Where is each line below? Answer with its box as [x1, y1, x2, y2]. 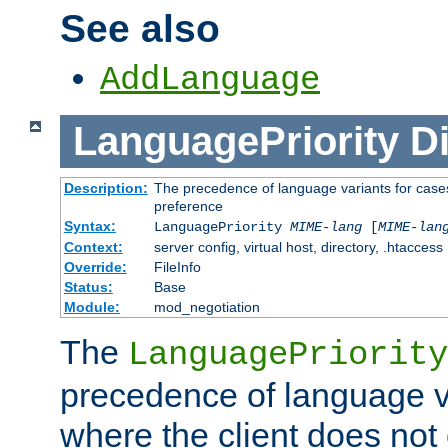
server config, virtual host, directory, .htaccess [153, 238, 443, 255]
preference [153, 197, 223, 214]
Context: [63, 238, 123, 255]
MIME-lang [289, 218, 362, 235]
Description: [63, 179, 148, 196]
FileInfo [153, 258, 201, 275]
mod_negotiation [153, 298, 260, 315]
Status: [63, 278, 113, 295]
